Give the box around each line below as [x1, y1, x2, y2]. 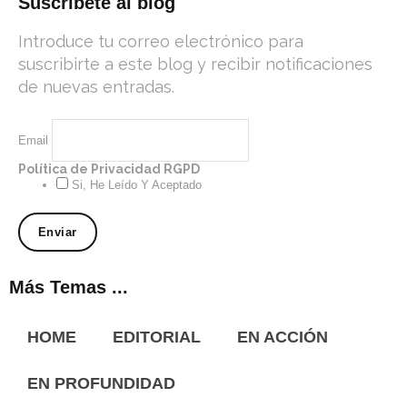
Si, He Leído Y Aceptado [68, 177, 202, 192]
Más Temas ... [9, 276, 128, 297]
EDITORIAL [113, 327, 201, 346]
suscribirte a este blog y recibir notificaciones [18, 54, 372, 74]
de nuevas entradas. [18, 76, 174, 96]
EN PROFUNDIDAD [27, 373, 175, 392]
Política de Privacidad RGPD [18, 161, 200, 176]
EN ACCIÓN [237, 327, 328, 346]
